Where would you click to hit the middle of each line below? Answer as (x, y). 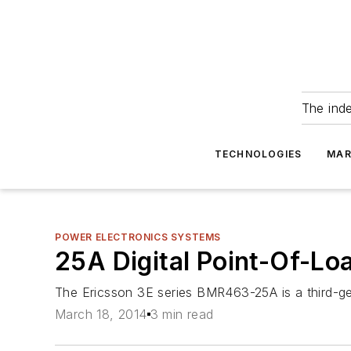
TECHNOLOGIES (258, 154)
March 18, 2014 (101, 315)
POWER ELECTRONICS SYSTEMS (138, 237)
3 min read (182, 315)
